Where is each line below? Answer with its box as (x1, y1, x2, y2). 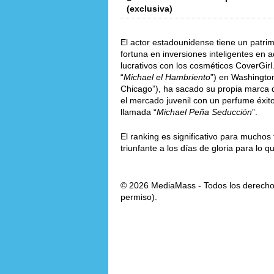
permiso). (120, 192, 157, 202)
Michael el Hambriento (124, 72, 210, 82)
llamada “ (120, 107, 157, 117)
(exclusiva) (127, 3, 172, 13)
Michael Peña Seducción (157, 107, 252, 117)
